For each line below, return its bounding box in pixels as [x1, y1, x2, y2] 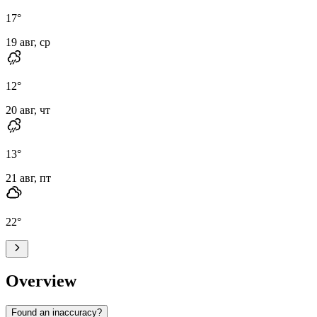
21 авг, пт [6, 171, 51, 184]
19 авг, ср [6, 35, 50, 48]
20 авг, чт [6, 103, 50, 116]
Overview [6, 271, 76, 290]
